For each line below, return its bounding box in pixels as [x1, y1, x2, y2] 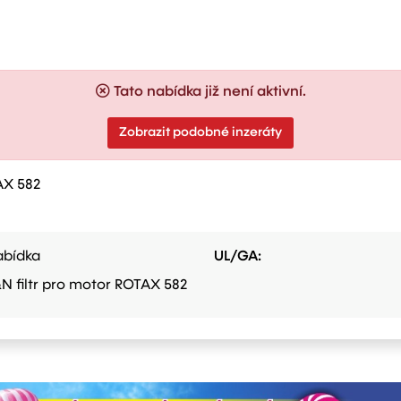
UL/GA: [214, 249, 261, 264]
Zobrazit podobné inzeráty [119, 125, 282, 139]
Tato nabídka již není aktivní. [113, 84, 306, 99]
